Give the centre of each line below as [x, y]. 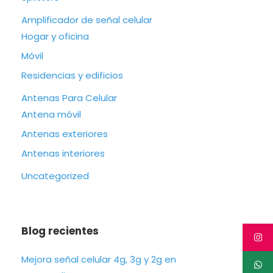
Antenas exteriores [65, 134]
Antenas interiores [63, 153]
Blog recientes [60, 231]
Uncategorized [55, 176]
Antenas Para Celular [69, 98]
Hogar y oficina [55, 36]
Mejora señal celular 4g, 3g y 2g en [99, 259]
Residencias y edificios [72, 75]
